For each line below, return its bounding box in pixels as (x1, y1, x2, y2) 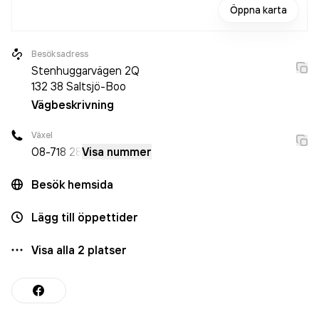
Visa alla (31, 243, 78, 257)
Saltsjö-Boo (66, 79, 126, 93)
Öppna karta (230, 4, 287, 16)
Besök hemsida (31, 177, 113, 192)
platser (85, 243, 127, 257)
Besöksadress (31, 48, 89, 59)
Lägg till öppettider (31, 210, 138, 224)
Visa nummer (82, 145, 152, 159)
